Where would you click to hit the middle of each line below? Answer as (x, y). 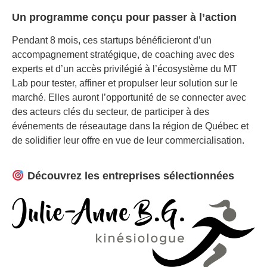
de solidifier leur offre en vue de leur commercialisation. (128, 141)
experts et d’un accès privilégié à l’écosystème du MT (125, 69)
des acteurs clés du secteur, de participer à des (111, 112)
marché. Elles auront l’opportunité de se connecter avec (129, 98)
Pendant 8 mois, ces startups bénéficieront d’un (112, 41)
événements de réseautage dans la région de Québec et (130, 126)
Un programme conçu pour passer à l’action (124, 17)
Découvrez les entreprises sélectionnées (131, 176)
